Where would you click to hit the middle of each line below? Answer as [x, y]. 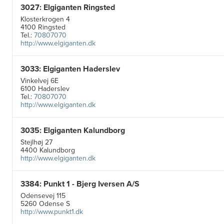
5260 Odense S [46, 203]
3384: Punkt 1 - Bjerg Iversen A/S [80, 183]
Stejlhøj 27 [37, 142]
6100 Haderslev [46, 88]
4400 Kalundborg [49, 150]
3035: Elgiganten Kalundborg [73, 130]
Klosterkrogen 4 [46, 19]
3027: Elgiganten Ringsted [68, 7]
